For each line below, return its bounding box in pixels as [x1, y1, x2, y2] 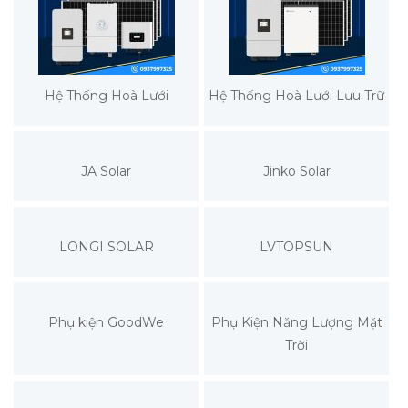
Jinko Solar [262, 162, 331, 179]
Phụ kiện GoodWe [48, 313, 164, 331]
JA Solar [81, 162, 131, 179]
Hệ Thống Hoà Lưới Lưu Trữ [209, 87, 384, 104]
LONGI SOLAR [58, 238, 154, 255]
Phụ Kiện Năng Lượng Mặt [210, 313, 382, 331]
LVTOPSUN [260, 238, 333, 255]
